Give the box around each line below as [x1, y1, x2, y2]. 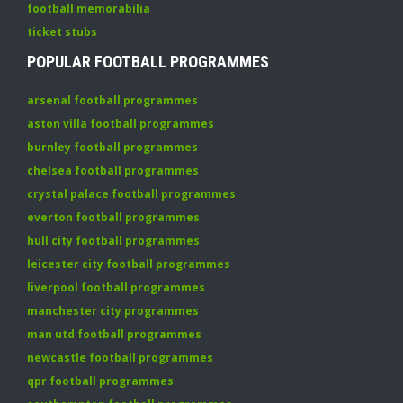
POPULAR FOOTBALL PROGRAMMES [27, 52, 269, 71]
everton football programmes [27, 210, 200, 225]
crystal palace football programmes [27, 186, 236, 201]
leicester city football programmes [27, 256, 230, 272]
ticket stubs [27, 24, 97, 40]
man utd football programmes [27, 327, 201, 342]
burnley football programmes [27, 139, 198, 155]
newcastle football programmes [27, 350, 213, 365]
